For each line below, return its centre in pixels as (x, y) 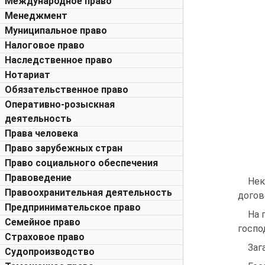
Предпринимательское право (73, 207)
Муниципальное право (56, 30)
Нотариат (28, 75)
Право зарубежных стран (64, 148)
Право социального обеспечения (81, 163)
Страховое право (45, 237)
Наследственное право (59, 60)
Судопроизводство (50, 252)
